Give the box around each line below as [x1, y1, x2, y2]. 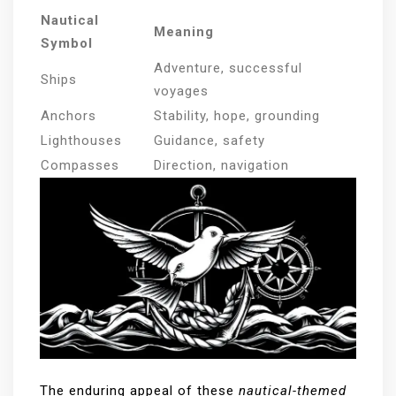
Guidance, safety [154, 133, 265, 149]
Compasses [41, 157, 119, 174]
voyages [154, 83, 209, 100]
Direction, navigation [154, 157, 289, 174]
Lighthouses [41, 133, 122, 149]
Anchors [41, 108, 96, 125]
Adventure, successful [154, 60, 302, 77]
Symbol [41, 35, 93, 52]
